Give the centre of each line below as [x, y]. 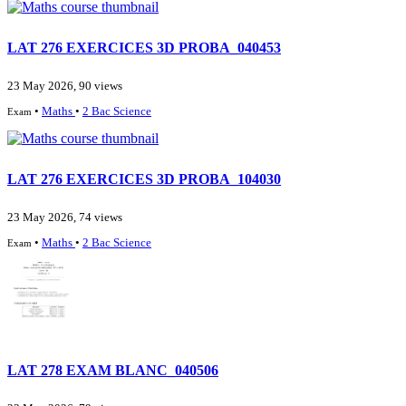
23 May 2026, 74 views [65, 218]
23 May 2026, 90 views [65, 87]
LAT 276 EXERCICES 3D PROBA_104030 [144, 179]
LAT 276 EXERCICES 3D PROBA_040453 [144, 47]
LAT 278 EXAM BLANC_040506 [113, 370]
